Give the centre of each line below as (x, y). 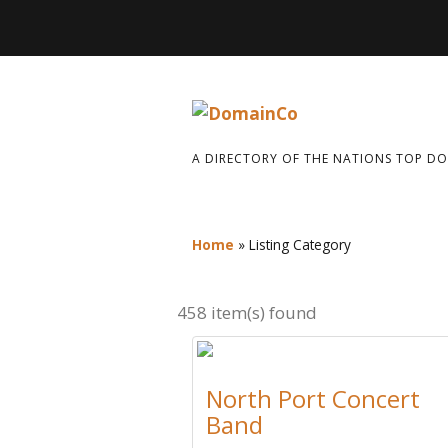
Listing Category (300, 244)
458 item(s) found (247, 312)
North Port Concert (313, 398)
